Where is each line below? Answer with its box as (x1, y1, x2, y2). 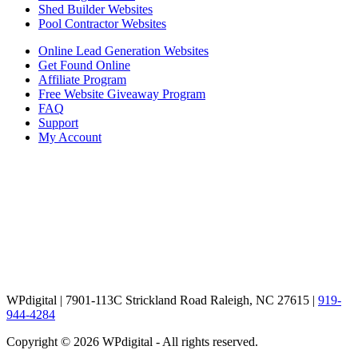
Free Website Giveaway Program (38, 86, 205, 101)
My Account (38, 129, 101, 144)
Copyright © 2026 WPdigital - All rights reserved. (6, 334, 258, 348)
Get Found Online (38, 58, 130, 72)
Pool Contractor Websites (38, 16, 166, 30)
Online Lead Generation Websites (38, 43, 209, 58)
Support (38, 115, 78, 129)
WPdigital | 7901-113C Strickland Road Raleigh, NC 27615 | (6, 292, 318, 307)
